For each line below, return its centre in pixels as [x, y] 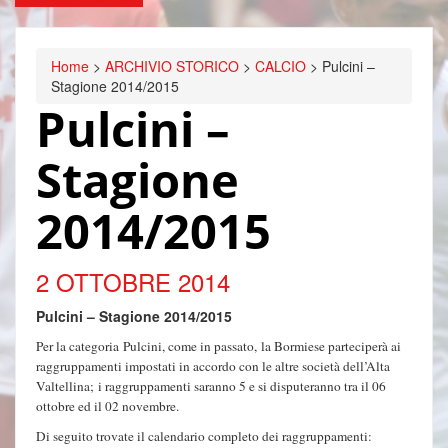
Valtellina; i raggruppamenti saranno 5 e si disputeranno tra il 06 [211, 386]
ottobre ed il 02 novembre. [107, 406]
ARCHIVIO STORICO [172, 66]
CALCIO [280, 66]
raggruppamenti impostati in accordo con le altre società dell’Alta [213, 366]
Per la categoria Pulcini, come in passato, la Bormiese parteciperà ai [218, 346]
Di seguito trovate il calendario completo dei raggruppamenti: [204, 436]
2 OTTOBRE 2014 [133, 281]
